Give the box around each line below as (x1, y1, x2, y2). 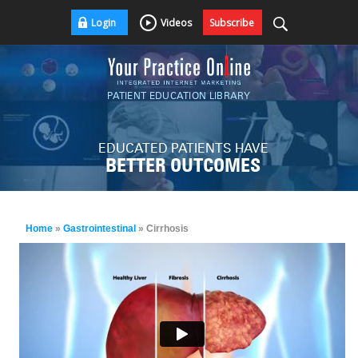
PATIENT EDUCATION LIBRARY (107, 89, 251, 101)
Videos (160, 16, 192, 30)
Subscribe (209, 16, 254, 30)
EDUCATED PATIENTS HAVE (97, 141, 268, 156)
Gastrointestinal (63, 223, 136, 234)
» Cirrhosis (136, 223, 189, 234)
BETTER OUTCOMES (105, 157, 261, 177)
